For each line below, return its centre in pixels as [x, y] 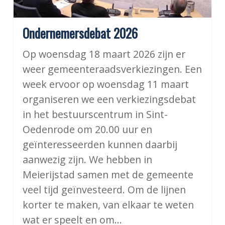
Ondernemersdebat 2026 [80, 33]
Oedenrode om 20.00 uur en [87, 129]
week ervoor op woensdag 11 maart [105, 84]
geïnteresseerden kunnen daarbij [100, 144]
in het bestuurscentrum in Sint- [95, 114]
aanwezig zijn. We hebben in [87, 159]
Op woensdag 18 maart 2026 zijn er [104, 54]
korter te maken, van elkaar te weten [108, 204]
